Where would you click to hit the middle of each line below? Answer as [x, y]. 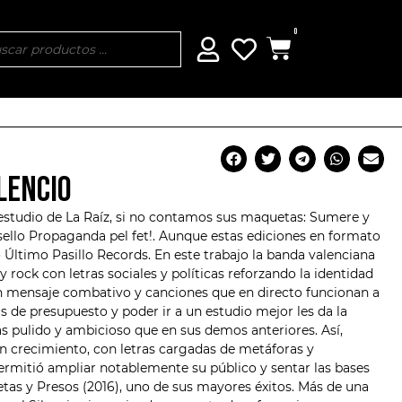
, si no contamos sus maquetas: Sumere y [239, 217]
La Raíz [87, 217]
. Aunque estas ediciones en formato [266, 236]
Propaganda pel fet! [90, 236]
